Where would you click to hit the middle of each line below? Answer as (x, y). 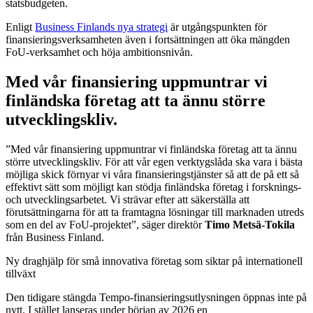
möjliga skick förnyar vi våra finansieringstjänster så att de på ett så (152, 174)
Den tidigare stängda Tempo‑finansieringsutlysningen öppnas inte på (156, 297)
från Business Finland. (55, 237)
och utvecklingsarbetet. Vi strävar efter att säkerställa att (128, 199)
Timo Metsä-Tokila (250, 224)
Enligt (20, 27)
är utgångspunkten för (217, 27)
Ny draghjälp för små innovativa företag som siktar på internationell (154, 261)
